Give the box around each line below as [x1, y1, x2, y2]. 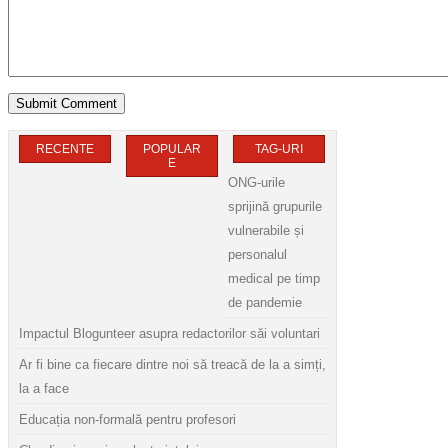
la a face [19, 381, 69, 397]
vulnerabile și [228, 223, 304, 239]
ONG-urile [228, 175, 285, 191]
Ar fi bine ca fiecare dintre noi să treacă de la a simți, [19, 357, 326, 373]
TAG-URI [255, 142, 303, 157]
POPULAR [143, 142, 201, 157]
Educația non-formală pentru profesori [19, 412, 236, 428]
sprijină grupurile [228, 199, 322, 215]
